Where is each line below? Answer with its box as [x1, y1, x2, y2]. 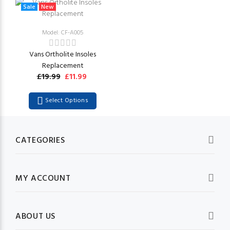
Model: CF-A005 [42, 28, 83, 38]
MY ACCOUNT [15, 172, 71, 185]
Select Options [45, 95, 89, 106]
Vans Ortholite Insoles [29, 49, 96, 61]
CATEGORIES [15, 134, 65, 147]
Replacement [42, 60, 84, 72]
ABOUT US [15, 210, 56, 223]
